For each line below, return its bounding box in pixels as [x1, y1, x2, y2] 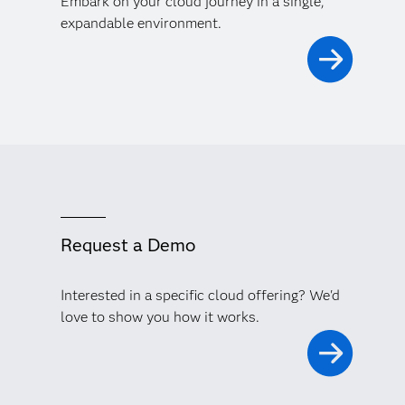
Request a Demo [60, 233, 195, 256]
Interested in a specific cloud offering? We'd [60, 286, 340, 304]
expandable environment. [60, 14, 221, 32]
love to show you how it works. [60, 307, 259, 325]
